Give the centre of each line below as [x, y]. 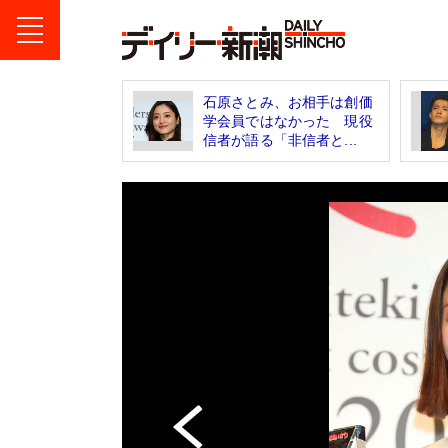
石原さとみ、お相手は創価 [288, 101]
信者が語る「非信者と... [280, 139]
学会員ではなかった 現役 [288, 120]
